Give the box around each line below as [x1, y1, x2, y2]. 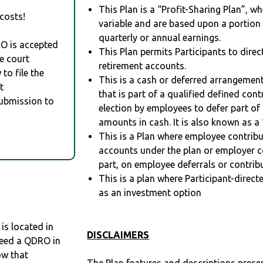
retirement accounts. [99, 60, 187, 72]
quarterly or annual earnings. [99, 32, 221, 43]
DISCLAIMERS [87, 230, 150, 241]
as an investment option [99, 187, 202, 198]
